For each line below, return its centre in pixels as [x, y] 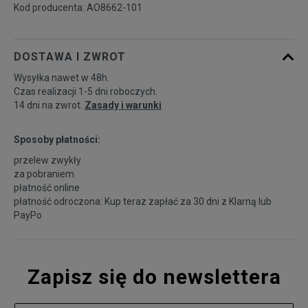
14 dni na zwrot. [49, 106]
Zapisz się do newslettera [154, 277]
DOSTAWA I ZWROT [70, 57]
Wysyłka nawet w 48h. [62, 78]
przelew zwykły [47, 161]
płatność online [47, 188]
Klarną [243, 202]
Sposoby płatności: [57, 140]
